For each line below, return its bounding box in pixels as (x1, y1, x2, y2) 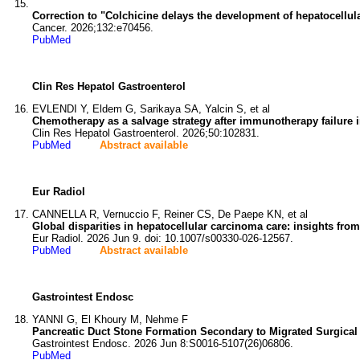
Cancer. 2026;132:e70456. (32, 22, 153, 34)
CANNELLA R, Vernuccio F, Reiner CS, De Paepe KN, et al (32, 208, 308, 220)
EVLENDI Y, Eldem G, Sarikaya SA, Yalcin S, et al (32, 103, 270, 115)
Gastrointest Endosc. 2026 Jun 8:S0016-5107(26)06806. (32, 337, 293, 350)
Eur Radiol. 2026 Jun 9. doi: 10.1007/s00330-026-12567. (32, 232, 293, 244)
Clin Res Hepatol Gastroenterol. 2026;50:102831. (32, 127, 260, 139)
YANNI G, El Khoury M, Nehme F (32, 313, 188, 325)
